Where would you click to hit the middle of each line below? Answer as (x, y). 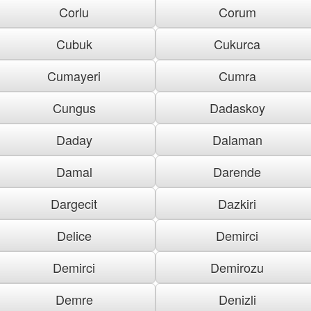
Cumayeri (74, 75)
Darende (237, 171)
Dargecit (74, 203)
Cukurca (237, 43)
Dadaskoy (237, 107)
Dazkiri (237, 203)
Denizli (237, 299)
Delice (74, 235)
